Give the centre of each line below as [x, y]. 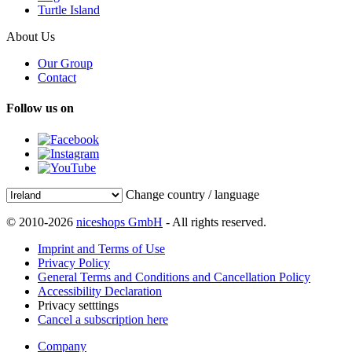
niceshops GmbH [119, 222]
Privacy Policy [74, 262]
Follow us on [40, 108]
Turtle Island [69, 10]
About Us [31, 37]
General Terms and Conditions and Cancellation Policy [174, 277]
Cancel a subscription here [103, 319]
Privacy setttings [78, 305]
